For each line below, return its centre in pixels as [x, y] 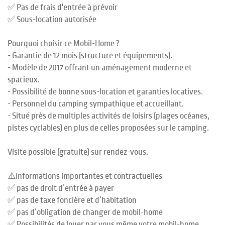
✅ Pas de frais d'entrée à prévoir [63, 8]
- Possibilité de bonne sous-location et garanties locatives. [105, 92]
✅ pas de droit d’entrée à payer [61, 188]
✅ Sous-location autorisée [52, 20]
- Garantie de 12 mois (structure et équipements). [90, 56]
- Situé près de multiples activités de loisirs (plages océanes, [108, 116]
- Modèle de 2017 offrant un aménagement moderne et [100, 68]
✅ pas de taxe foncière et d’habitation [72, 200]
